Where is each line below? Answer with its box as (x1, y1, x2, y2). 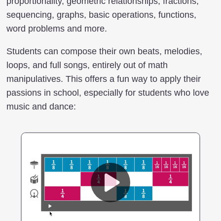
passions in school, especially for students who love (6, 88, 209, 98)
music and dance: (6, 102, 76, 111)
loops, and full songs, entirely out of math (6, 60, 168, 70)
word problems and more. (6, 24, 107, 34)
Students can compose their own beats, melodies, (6, 46, 202, 56)
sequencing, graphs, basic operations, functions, (6, 10, 196, 20)
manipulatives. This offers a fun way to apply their (6, 74, 201, 84)
